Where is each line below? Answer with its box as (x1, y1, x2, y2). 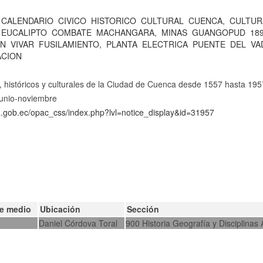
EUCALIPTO (1, 26, 48, 38)
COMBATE (52, 26, 92, 38)
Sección (127, 203, 160, 215)
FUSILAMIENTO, (39, 38, 102, 50)
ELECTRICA (142, 38, 188, 50)
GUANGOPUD (192, 26, 246, 38)
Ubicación (40, 203, 81, 215)
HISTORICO (91, 15, 137, 26)
